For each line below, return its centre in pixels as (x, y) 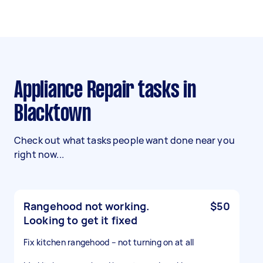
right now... (39, 154)
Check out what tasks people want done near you (124, 140)
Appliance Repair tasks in (18, 91)
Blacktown (53, 114)
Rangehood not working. (87, 206)
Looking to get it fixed (81, 220)
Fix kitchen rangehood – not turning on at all (109, 242)
